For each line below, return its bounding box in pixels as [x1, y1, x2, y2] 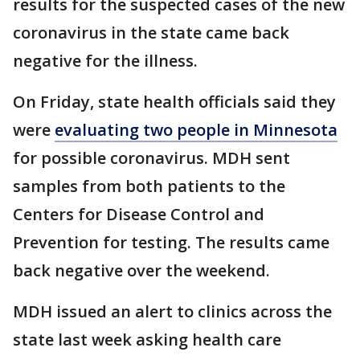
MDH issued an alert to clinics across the [13, 301, 332, 323]
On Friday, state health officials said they [13, 91, 336, 113]
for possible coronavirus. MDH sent [13, 147, 290, 170]
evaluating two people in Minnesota [55, 119, 337, 141]
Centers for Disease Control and [13, 203, 264, 226]
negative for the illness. [13, 50, 202, 72]
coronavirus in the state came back [13, 22, 289, 44]
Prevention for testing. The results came [13, 231, 329, 254]
